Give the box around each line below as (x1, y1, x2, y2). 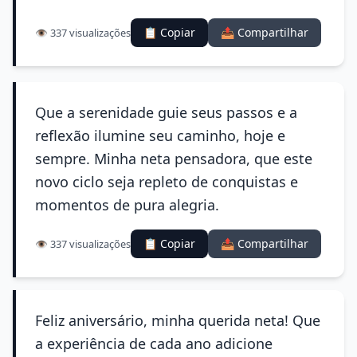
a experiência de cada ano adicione (35, 334, 273, 353)
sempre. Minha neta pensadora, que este (35, 149, 312, 168)
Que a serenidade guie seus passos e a (35, 103, 297, 122)
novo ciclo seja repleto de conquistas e (35, 172, 298, 191)
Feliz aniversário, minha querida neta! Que (35, 311, 320, 330)
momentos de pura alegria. (35, 195, 219, 214)
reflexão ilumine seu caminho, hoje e (35, 126, 285, 145)
